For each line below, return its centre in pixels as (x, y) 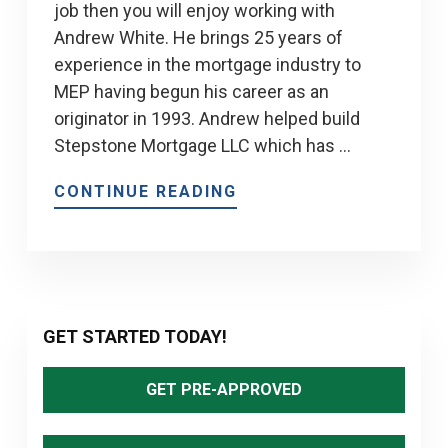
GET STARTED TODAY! (134, 337)
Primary (85, 330)
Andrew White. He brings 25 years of (199, 38)
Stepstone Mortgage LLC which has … (203, 146)
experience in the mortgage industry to (208, 65)
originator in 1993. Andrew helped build (207, 119)
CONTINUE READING (146, 192)
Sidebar (84, 372)
